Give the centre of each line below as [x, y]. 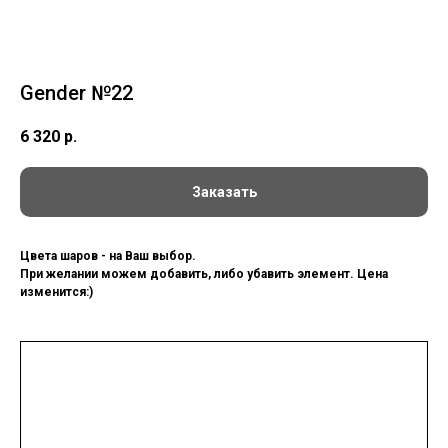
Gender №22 [76, 93]
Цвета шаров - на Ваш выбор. [108, 256]
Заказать [224, 192]
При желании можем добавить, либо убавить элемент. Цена [204, 274]
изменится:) [56, 292]
